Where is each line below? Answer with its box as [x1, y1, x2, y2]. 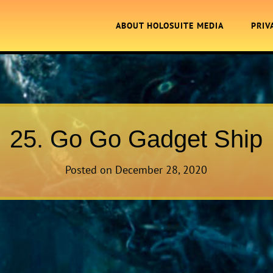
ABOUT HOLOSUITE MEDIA [116, 20, 224, 31]
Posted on [65, 163, 116, 177]
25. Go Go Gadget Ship [10, 126, 263, 152]
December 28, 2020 [115, 163, 208, 177]
